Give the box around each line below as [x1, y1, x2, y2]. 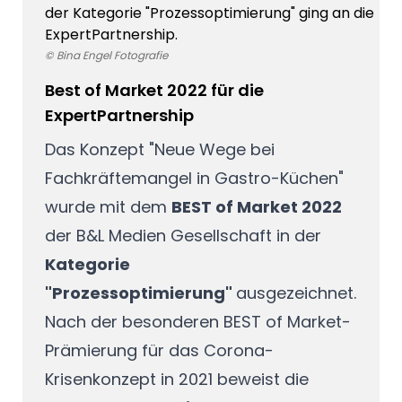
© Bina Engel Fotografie [44, 47, 168, 63]
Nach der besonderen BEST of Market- [44, 310, 351, 334]
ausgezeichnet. [235, 282, 356, 305]
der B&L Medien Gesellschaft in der [44, 224, 321, 248]
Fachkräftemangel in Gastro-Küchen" [44, 167, 344, 190]
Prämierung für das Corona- [44, 339, 274, 363]
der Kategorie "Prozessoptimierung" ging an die [44, 2, 374, 23]
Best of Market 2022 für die [44, 79, 264, 102]
